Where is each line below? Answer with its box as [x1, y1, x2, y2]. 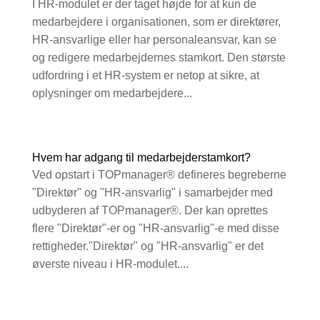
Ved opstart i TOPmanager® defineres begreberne [31, 169, 286, 181]
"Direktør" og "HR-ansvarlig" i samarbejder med [31, 186, 273, 199]
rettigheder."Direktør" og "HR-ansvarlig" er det [31, 240, 264, 253]
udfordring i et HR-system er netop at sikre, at [31, 69, 259, 82]
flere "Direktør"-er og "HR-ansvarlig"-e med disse [31, 222, 279, 235]
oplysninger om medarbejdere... [31, 87, 192, 100]
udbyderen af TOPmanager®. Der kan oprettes [31, 204, 268, 217]
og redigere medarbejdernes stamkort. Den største [31, 51, 286, 64]
